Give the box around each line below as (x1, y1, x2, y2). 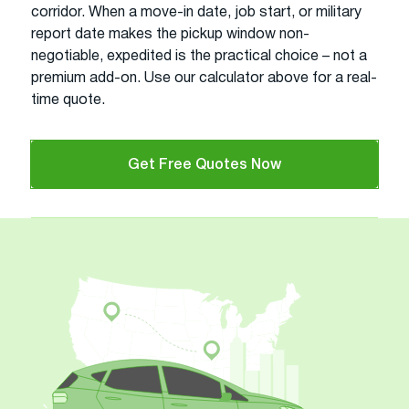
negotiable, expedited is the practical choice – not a (31, 49, 367, 63)
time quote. (31, 93, 105, 107)
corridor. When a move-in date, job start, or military (31, 5, 362, 19)
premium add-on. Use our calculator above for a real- (31, 71, 377, 85)
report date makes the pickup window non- (31, 27, 309, 41)
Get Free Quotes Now (128, 158, 281, 172)
